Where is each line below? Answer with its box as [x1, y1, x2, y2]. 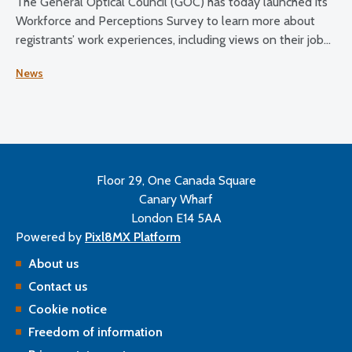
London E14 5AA [130, 210, 222, 225]
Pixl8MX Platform [85, 229, 181, 244]
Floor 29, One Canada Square [96, 172, 256, 188]
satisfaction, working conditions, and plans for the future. [16, 50, 321, 66]
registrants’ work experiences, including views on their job [16, 31, 324, 47]
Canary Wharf [139, 191, 213, 207]
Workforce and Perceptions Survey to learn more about [16, 13, 315, 28]
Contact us [28, 278, 87, 294]
